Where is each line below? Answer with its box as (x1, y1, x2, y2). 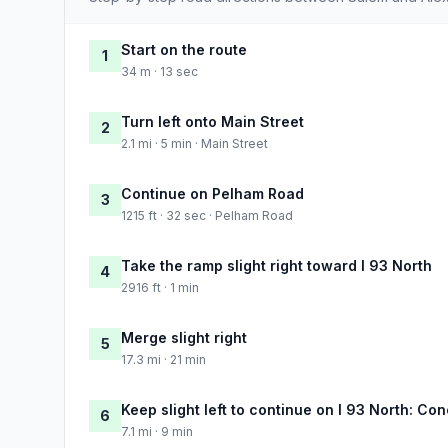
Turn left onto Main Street (121, 112, 304, 130)
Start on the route (121, 40, 247, 58)
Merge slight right (121, 328, 247, 346)
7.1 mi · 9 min (121, 423, 193, 439)
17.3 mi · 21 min (121, 351, 206, 367)
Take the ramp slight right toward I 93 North (121, 256, 432, 274)
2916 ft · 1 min (121, 279, 199, 295)
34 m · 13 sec (121, 63, 198, 79)
